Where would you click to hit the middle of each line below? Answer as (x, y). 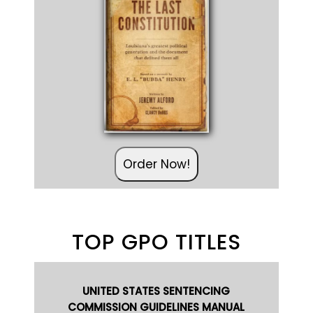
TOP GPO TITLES (156, 241)
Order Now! (156, 163)
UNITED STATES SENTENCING (156, 290)
